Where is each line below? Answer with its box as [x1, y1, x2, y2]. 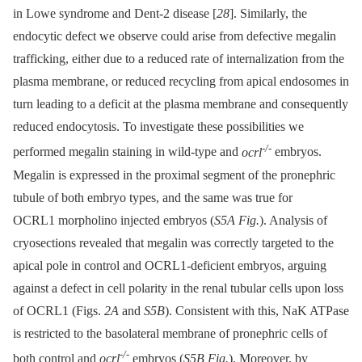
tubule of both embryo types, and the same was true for [13, 190, 293, 204]
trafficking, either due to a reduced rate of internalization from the [13, 52, 344, 66]
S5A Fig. [214, 213, 259, 227]
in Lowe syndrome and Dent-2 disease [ [13, 6, 217, 21]
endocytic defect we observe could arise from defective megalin [13, 29, 336, 44]
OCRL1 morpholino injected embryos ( [13, 213, 214, 227]
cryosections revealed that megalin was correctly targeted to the [13, 235, 334, 250]
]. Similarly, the [229, 6, 307, 21]
